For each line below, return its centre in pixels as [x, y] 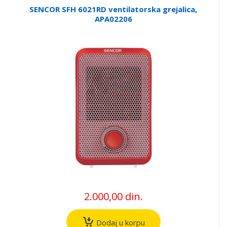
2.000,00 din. [113, 196]
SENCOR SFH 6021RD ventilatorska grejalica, [113, 9]
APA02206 [113, 18]
